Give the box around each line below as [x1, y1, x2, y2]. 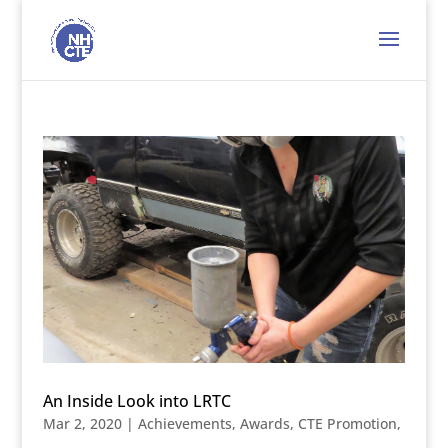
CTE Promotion [297, 413, 397, 433]
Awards [239, 413, 290, 433]
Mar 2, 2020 [42, 413, 122, 433]
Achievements [137, 413, 232, 433]
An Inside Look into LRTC [42, 389, 231, 412]
